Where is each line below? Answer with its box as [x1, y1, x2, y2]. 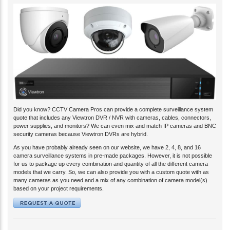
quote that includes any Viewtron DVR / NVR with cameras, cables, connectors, [13, 106, 211, 113]
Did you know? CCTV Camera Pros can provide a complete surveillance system [13, 98, 213, 105]
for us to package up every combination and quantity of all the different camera [13, 152, 208, 159]
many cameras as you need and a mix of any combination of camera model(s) [13, 169, 207, 176]
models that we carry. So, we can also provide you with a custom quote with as [13, 161, 209, 167]
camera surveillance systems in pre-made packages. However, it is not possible [13, 144, 212, 151]
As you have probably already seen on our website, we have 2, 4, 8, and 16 [13, 136, 201, 143]
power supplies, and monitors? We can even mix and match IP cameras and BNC [13, 114, 216, 121]
